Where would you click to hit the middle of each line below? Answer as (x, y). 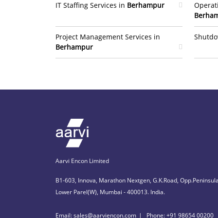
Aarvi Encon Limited (82, 161)
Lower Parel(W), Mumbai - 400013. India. (110, 192)
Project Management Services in (108, 37)
